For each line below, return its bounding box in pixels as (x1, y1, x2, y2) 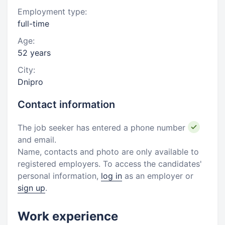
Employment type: (18, 7, 87, 17)
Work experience (18, 209, 118, 223)
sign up (18, 183, 45, 193)
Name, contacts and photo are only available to (18, 147, 199, 157)
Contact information (18, 98, 115, 110)
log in (101, 171, 122, 181)
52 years (18, 48, 51, 58)
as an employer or (122, 171, 193, 181)
